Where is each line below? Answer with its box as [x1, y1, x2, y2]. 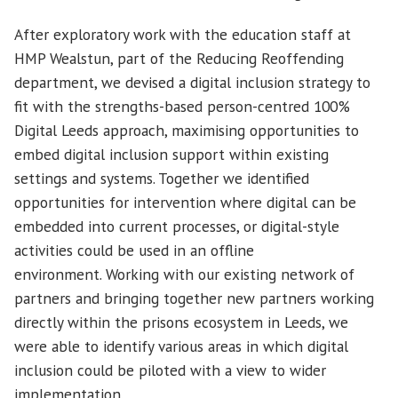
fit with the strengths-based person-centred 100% [14, 95, 350, 116]
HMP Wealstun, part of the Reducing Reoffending [14, 47, 344, 68]
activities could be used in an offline [14, 239, 254, 260]
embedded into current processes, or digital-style [14, 215, 339, 236]
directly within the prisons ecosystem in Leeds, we [14, 311, 348, 332]
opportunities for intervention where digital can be [14, 191, 356, 212]
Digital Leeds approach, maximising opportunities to [14, 119, 359, 140]
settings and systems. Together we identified [14, 167, 309, 188]
